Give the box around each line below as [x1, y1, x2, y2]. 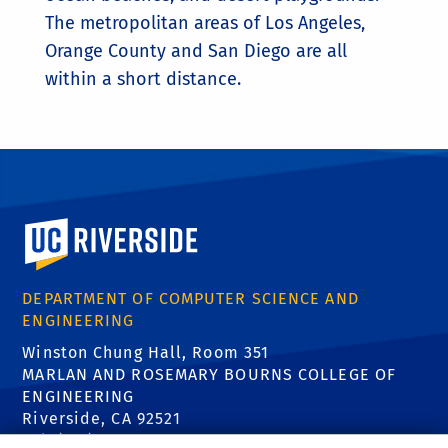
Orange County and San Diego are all [45, 40, 347, 62]
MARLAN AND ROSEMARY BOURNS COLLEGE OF [22, 365, 397, 384]
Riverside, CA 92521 [22, 409, 182, 428]
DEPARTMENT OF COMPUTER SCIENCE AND [22, 289, 359, 308]
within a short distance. [45, 68, 241, 90]
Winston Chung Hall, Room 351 [22, 343, 270, 362]
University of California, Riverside [22, 215, 305, 234]
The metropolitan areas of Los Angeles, [45, 12, 365, 34]
